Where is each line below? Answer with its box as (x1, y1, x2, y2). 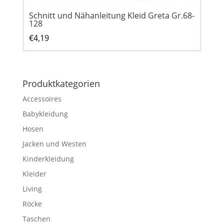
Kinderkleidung (22, 153, 74, 163)
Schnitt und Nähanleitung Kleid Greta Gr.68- (28, 9, 194, 21)
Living (22, 183, 42, 193)
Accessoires (22, 93, 61, 103)
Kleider (22, 168, 46, 178)
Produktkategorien (22, 77, 100, 89)
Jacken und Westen (22, 138, 86, 148)
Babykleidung (22, 108, 68, 118)
